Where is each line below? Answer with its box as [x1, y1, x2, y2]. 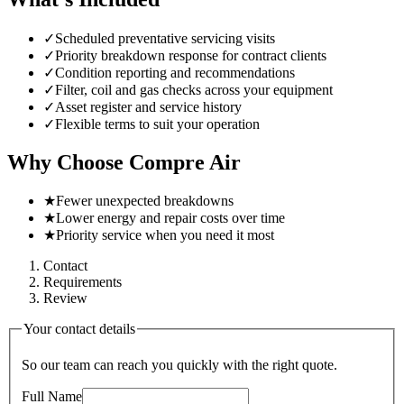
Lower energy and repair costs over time [56, 210, 285, 226]
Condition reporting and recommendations [55, 64, 295, 80]
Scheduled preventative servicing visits [55, 30, 275, 46]
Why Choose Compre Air [7, 150, 241, 174]
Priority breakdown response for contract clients [55, 47, 326, 63]
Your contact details [23, 321, 135, 337]
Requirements [43, 274, 122, 290]
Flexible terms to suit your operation [55, 115, 260, 132]
